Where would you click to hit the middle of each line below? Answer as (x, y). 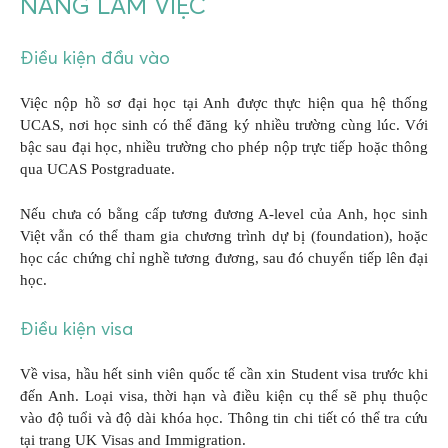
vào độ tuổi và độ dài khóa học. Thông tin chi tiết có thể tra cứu (224, 418)
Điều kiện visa (76, 329)
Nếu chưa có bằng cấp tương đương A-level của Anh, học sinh (224, 213)
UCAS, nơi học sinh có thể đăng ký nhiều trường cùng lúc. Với (224, 125)
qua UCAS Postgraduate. (97, 169)
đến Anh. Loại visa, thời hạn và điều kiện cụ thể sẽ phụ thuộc (224, 396)
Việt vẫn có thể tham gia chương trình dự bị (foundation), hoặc (224, 235)
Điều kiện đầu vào (95, 58)
